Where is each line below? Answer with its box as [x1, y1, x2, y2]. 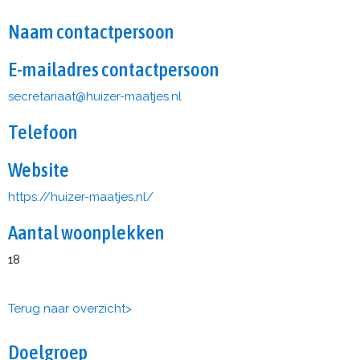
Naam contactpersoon [8, 20, 174, 43]
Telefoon [8, 121, 78, 143]
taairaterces [8, 89, 76, 104]
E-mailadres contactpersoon [8, 58, 219, 80]
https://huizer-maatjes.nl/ [8, 190, 153, 204]
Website [8, 158, 69, 181]
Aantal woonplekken [8, 221, 165, 243]
